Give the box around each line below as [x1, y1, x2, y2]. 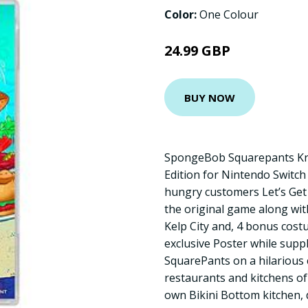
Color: [164, 7, 199, 22]
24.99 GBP [164, 41, 230, 60]
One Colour [199, 7, 258, 22]
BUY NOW [184, 90, 235, 104]
